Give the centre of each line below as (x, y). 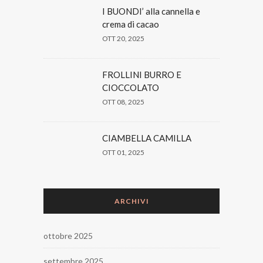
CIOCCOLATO (131, 88)
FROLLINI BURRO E (142, 75)
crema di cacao (131, 24)
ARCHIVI (131, 201)
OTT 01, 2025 (123, 153)
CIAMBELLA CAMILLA (147, 138)
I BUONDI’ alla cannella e (151, 11)
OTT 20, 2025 (123, 39)
